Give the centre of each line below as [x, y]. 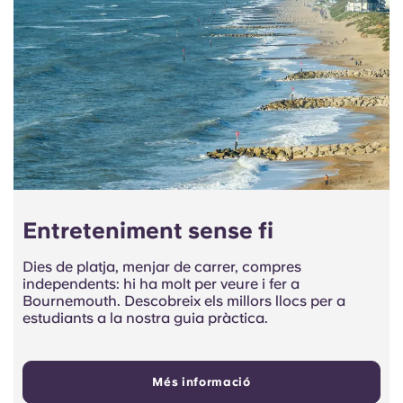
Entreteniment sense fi [148, 231]
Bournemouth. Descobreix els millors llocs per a [184, 301]
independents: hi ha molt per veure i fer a [161, 284]
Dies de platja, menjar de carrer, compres [162, 267]
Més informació [201, 382]
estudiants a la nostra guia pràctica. [145, 318]
